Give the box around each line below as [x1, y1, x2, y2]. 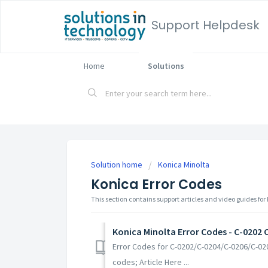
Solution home [91, 159, 144, 170]
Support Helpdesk [151, 17, 260, 33]
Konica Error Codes [91, 175, 222, 194]
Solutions [147, 60, 184, 71]
